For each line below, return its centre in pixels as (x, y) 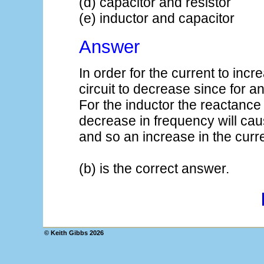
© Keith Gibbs (67, 233)
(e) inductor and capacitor (157, 19)
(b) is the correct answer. (154, 169)
